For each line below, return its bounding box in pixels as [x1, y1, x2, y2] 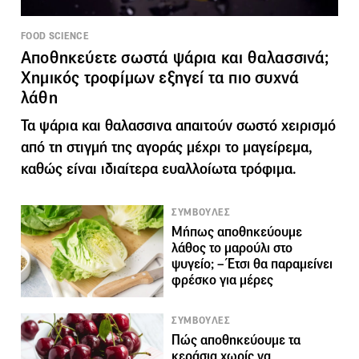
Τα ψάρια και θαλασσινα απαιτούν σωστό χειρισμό [21, 115, 336, 135]
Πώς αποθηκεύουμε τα [171, 331, 301, 349]
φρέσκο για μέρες [171, 271, 274, 288]
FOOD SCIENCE [21, 29, 90, 42]
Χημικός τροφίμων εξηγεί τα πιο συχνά [21, 67, 300, 88]
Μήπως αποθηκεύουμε [171, 223, 303, 240]
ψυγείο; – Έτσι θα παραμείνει [171, 255, 333, 272]
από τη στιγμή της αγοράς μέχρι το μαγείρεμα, [21, 137, 313, 156]
